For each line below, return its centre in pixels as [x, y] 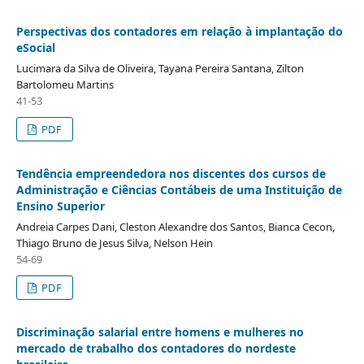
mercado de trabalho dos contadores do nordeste [156, 348]
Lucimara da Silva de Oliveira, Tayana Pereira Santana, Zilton [160, 68]
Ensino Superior [60, 206]
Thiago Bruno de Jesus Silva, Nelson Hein [114, 243]
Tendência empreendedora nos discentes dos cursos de [171, 173]
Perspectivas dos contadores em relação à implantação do [179, 31]
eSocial [35, 47]
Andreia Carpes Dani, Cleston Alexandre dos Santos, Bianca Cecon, [175, 226]
